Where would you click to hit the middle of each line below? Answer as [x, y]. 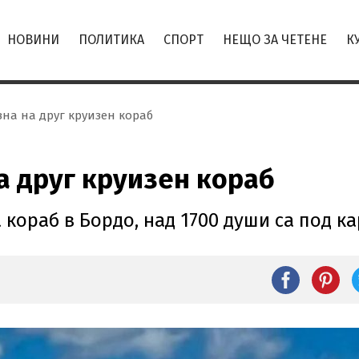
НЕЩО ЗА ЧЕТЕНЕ [275, 40]
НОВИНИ [33, 40]
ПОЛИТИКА [111, 40]
